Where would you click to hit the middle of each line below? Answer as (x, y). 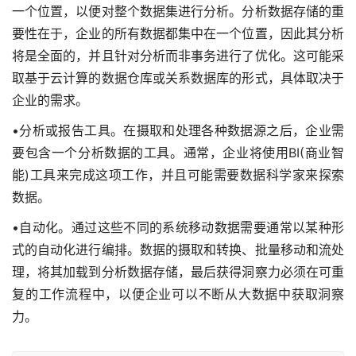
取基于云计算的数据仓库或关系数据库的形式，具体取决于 (178, 77)
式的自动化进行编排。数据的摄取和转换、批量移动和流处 (178, 249)
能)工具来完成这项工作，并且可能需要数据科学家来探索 (178, 174)
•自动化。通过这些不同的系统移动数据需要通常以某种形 (178, 227)
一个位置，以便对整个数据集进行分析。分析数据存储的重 (178, 11)
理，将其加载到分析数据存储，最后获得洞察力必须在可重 (178, 271)
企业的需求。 (50, 100)
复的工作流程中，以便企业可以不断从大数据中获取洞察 (178, 294)
